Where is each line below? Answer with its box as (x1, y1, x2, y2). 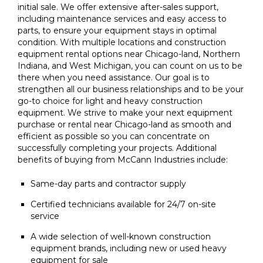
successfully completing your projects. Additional (18, 143, 217, 154)
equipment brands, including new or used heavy (30, 243, 227, 254)
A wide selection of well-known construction (30, 231, 211, 242)
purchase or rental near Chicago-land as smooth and (18, 119, 231, 130)
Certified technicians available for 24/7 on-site (30, 199, 216, 210)
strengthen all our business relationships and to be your (18, 84, 244, 95)
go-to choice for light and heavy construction (18, 96, 203, 107)
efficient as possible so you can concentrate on (18, 131, 210, 142)
